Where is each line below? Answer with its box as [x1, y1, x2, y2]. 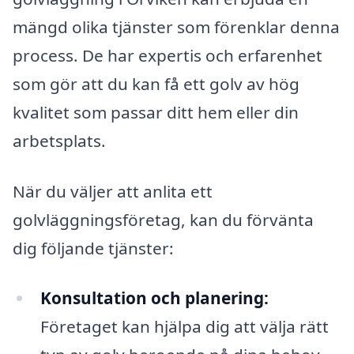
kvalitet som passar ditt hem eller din [13, 100, 299, 123]
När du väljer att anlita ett [13, 179, 213, 202]
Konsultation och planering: [40, 287, 269, 310]
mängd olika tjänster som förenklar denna [13, 15, 340, 38]
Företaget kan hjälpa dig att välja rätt [40, 315, 329, 338]
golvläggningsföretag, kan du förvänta [13, 208, 314, 231]
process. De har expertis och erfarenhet [13, 43, 322, 66]
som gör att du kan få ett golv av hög [13, 72, 299, 95]
